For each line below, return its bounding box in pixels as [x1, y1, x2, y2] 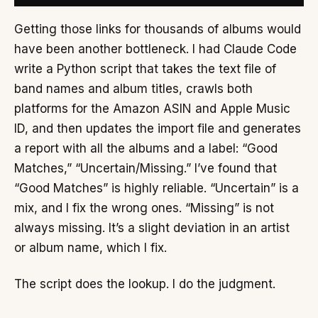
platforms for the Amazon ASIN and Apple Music [14, 101, 290, 116]
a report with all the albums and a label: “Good [14, 141, 278, 155]
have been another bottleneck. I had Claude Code [14, 41, 297, 56]
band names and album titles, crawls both [14, 81, 253, 96]
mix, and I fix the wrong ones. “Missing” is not [14, 200, 274, 215]
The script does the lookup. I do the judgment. [14, 277, 275, 292]
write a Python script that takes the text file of [14, 61, 276, 76]
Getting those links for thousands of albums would [14, 21, 301, 36]
